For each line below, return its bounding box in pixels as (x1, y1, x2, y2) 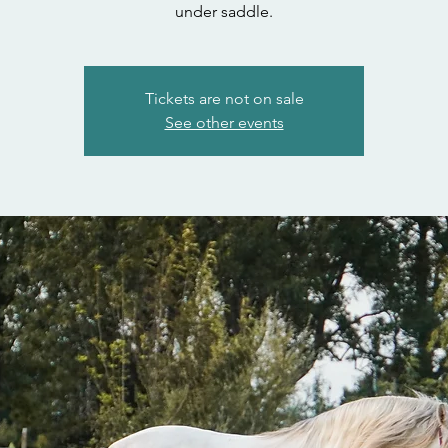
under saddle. (175, 2, 273, 21)
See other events (164, 113, 284, 132)
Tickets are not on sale (144, 89, 304, 108)
